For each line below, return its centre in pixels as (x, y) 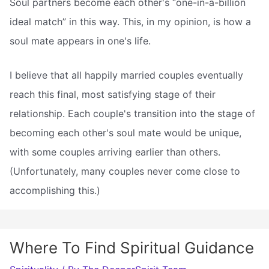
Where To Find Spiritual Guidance (132, 248)
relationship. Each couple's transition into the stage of (132, 114)
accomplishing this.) (55, 191)
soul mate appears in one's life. (80, 41)
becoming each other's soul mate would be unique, (125, 133)
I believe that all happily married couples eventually (126, 75)
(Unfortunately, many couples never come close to (125, 171)
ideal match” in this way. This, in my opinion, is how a (130, 21)
